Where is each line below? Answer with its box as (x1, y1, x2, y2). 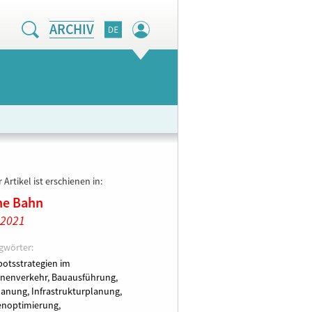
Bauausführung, (51, 272, 118, 284)
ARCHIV (49, 21, 94, 39)
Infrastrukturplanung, (31, 286, 122, 298)
